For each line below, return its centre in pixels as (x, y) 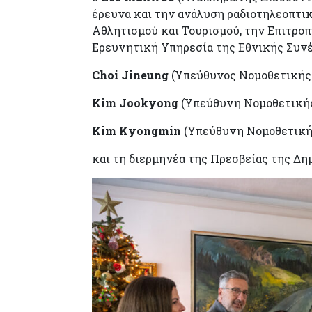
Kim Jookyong (135, 102)
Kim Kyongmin (136, 130)
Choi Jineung (132, 75)
